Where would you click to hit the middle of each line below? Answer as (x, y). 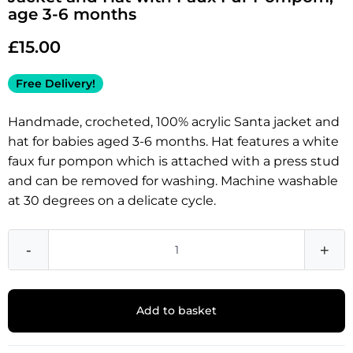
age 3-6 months (72, 14)
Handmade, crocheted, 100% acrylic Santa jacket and (174, 122)
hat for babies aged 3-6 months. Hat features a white (173, 141)
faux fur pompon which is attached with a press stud (174, 161)
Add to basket (176, 310)
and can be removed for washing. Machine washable (173, 181)
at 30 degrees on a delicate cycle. (112, 201)
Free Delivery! (56, 84)
